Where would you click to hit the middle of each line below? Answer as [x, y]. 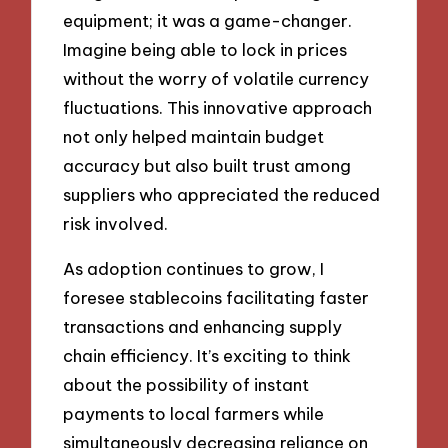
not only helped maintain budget [194, 137]
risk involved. [116, 224]
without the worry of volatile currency [216, 79]
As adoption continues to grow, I [194, 268]
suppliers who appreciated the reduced [222, 195]
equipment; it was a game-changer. [208, 21]
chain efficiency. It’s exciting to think [207, 355]
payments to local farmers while [194, 413]
